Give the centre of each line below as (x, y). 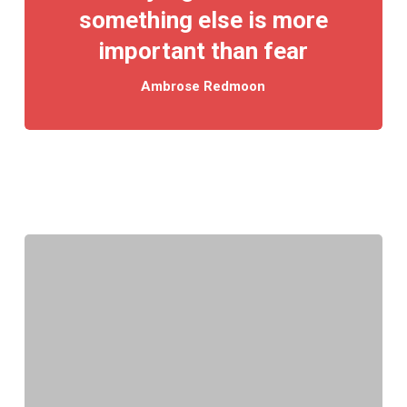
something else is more (203, 20)
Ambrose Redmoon (203, 87)
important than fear (203, 51)
